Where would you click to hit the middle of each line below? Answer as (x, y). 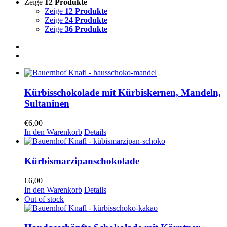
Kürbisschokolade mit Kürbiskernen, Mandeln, (123, 92)
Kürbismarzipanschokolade (82, 161)
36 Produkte (86, 29)
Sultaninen (47, 103)
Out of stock (44, 199)
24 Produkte (86, 20)
